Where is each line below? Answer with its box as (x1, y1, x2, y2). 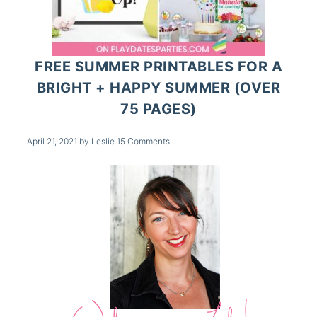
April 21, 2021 (27, 135, 78, 146)
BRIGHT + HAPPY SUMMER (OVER (36, 79, 281, 96)
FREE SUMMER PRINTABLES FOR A (35, 57, 282, 75)
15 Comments (117, 135, 171, 146)
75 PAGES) (120, 100, 197, 117)
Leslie (91, 135, 115, 146)
